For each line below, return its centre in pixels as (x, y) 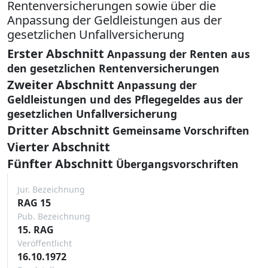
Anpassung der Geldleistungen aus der (115, 20)
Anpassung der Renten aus (179, 54)
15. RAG (36, 229)
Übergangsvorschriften (177, 164)
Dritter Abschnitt (58, 130)
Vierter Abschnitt (59, 147)
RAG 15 (34, 202)
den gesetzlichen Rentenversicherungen (113, 68)
